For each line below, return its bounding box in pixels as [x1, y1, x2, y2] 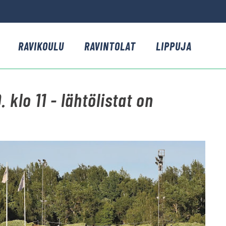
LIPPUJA [156, 39, 192, 52]
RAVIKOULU [18, 39, 64, 52]
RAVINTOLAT [84, 39, 136, 52]
